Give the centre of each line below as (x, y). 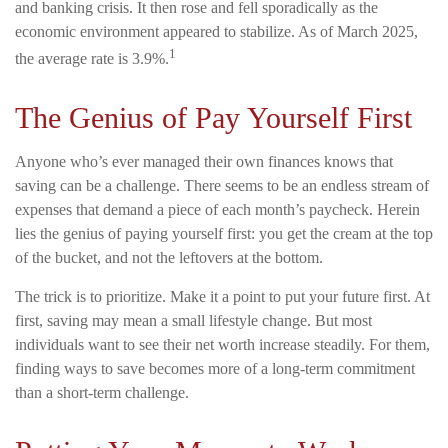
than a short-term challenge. (102, 392)
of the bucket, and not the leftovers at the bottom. (169, 257)
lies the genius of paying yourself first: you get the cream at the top (224, 233)
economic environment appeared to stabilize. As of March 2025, (216, 31)
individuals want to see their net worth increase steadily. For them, (222, 344)
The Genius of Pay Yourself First (213, 117)
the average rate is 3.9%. (92, 58)
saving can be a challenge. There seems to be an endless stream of (222, 185)
